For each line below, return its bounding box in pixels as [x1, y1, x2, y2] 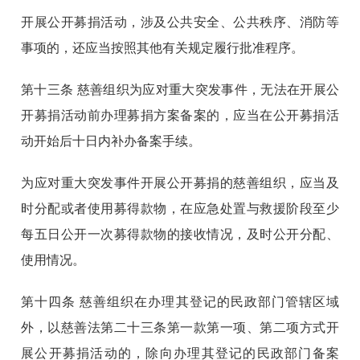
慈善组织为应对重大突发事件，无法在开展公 [76, 83, 339, 97]
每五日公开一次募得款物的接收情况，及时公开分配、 [21, 227, 339, 242]
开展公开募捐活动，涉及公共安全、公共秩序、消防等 [21, 15, 339, 30]
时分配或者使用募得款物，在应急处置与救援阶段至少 [21, 202, 339, 216]
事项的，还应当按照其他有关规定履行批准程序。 [21, 41, 305, 55]
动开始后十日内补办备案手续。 [21, 134, 202, 149]
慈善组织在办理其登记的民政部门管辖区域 [76, 295, 339, 309]
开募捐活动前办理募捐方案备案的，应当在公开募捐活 [21, 108, 339, 123]
